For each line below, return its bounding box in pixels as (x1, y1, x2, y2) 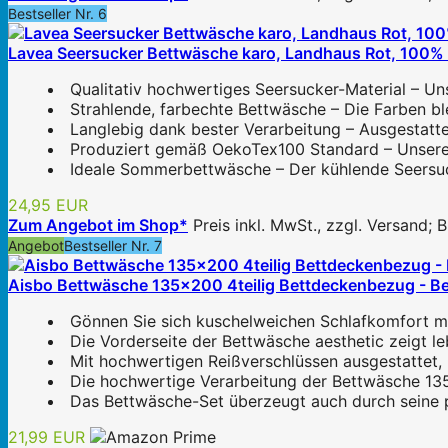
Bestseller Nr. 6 (8, 5, 107, 23)
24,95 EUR (8, 195, 88, 216)
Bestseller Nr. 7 (64, 237, 162, 255)
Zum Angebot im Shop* (8, 215, 188, 236)
